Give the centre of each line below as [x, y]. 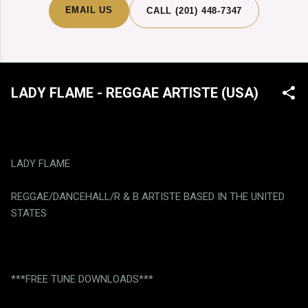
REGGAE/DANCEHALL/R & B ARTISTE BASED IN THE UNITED [148, 196]
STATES [29, 213]
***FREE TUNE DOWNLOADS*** [82, 279]
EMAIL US [89, 10]
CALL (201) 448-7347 [195, 11]
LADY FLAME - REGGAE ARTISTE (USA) [135, 93]
